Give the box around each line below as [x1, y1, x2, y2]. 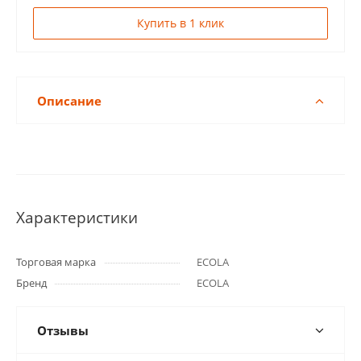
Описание [37, 93, 102, 109]
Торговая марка [16, 255, 96, 269]
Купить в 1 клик [137, 15, 224, 31]
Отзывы [37, 322, 89, 338]
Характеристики [16, 207, 138, 227]
